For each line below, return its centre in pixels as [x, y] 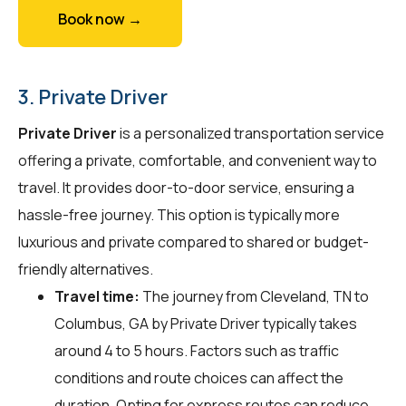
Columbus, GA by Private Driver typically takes [206, 323]
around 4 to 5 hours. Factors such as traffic [197, 350]
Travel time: [97, 296]
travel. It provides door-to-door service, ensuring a [186, 187]
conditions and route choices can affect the [199, 377]
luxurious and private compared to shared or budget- [193, 242]
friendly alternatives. [86, 269]
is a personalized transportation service [251, 133]
